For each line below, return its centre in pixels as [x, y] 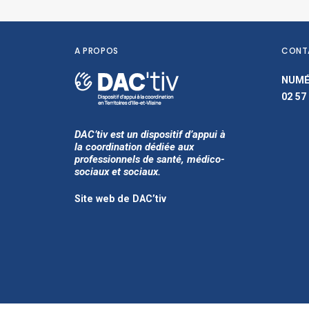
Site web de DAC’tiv [120, 199]
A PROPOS [97, 51]
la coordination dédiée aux [134, 147]
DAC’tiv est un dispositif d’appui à [150, 134]
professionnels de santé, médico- [150, 159]
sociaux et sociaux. [118, 172]
